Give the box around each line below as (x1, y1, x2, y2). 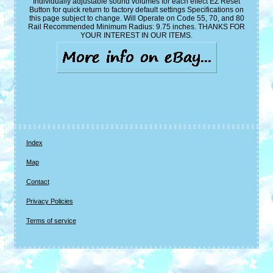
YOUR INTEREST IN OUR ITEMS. (80, 31, 193, 40)
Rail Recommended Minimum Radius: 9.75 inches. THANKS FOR (28, 23, 245, 32)
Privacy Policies (26, 197, 73, 205)
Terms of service (26, 217, 76, 225)
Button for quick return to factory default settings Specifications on (29, 5, 244, 15)
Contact (26, 178, 49, 186)
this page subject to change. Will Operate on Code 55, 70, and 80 (29, 14, 244, 23)
